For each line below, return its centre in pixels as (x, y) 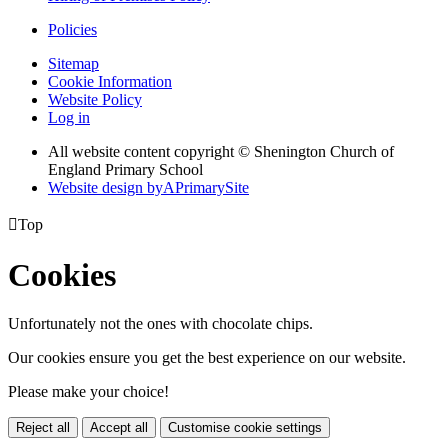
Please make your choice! (88, 392)
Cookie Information (110, 82)
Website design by (105, 188)
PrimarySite (212, 188)
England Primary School (125, 170)
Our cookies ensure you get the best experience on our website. (207, 358)
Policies (72, 30)
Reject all (43, 428)
